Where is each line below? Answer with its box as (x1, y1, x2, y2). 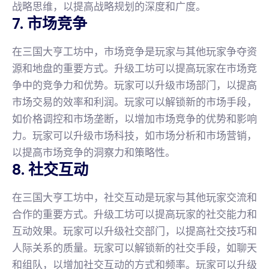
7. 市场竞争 (12, 13, 87, 34)
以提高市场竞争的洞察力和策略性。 (12, 145, 175, 159)
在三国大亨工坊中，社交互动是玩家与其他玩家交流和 (12, 190, 257, 204)
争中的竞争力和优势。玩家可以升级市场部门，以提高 (12, 78, 257, 92)
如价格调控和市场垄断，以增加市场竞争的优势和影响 (12, 112, 257, 125)
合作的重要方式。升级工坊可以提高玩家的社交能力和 (12, 207, 257, 221)
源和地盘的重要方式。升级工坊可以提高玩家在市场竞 (12, 61, 257, 75)
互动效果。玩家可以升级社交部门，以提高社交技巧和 (12, 224, 257, 238)
